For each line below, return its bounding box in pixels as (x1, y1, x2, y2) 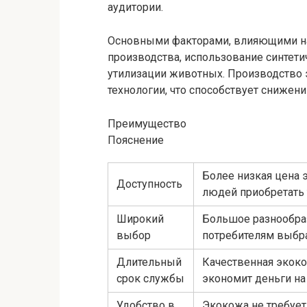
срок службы (116, 271, 184, 285)
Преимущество (108, 116, 186, 130)
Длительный (116, 255, 182, 269)
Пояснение (108, 133, 164, 147)
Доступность (116, 177, 182, 191)
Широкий (116, 212, 164, 225)
